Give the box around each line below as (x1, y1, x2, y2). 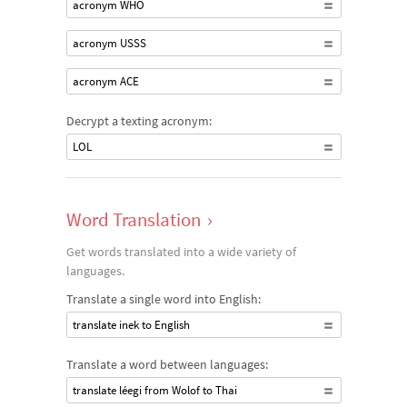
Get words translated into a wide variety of (65, 243, 296, 260)
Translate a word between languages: (65, 356, 268, 372)
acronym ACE (72, 74, 139, 89)
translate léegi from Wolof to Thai (72, 382, 237, 398)
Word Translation (65, 207, 201, 232)
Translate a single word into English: (65, 291, 261, 307)
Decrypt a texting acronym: (65, 113, 212, 129)
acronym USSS (72, 35, 146, 51)
